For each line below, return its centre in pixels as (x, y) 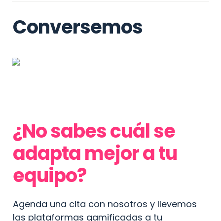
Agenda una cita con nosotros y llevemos (105, 204)
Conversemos (78, 27)
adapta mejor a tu (95, 153)
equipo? (50, 176)
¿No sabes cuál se (94, 131)
